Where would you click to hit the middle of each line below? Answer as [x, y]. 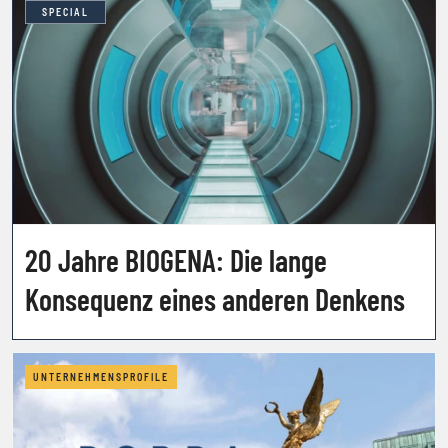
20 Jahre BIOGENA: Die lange [176, 259]
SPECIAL [65, 11]
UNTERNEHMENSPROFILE [101, 376]
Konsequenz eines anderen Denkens [215, 298]
